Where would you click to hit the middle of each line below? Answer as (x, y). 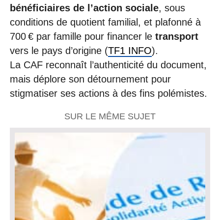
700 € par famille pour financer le (82, 36)
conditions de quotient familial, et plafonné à (105, 22)
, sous (172, 8)
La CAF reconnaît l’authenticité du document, (108, 65)
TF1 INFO (130, 50)
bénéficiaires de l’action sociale (84, 8)
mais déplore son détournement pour (90, 79)
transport (177, 36)
